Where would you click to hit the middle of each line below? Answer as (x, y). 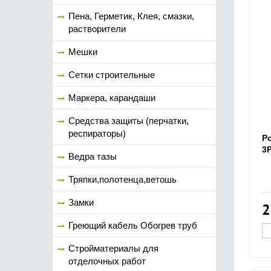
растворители (97, 29)
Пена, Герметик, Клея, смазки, (131, 16)
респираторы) (97, 133)
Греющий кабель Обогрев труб (133, 225)
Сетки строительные (112, 75)
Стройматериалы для (113, 248)
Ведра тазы (93, 156)
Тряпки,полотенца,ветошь (122, 179)
